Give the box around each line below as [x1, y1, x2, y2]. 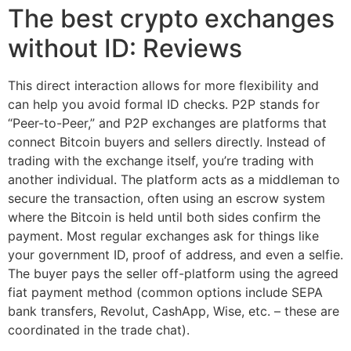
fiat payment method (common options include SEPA [8, 284, 323, 300]
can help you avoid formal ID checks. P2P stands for [8, 96, 320, 112]
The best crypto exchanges [8, 2, 335, 34]
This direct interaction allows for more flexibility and [8, 77, 319, 93]
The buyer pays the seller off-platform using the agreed [8, 265, 338, 281]
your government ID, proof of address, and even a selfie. [8, 246, 343, 262]
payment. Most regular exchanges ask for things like [8, 227, 319, 244]
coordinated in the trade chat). [8, 321, 190, 338]
